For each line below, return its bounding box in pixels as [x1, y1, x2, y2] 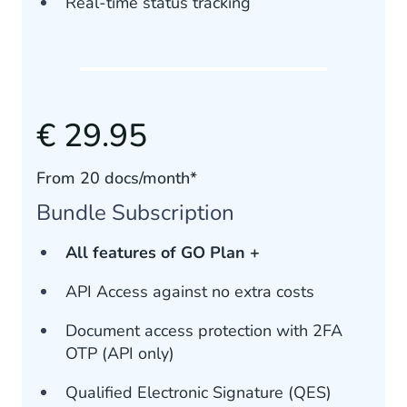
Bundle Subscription [36, 198, 234, 228]
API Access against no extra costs [65, 281, 314, 303]
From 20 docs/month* [36, 167, 197, 190]
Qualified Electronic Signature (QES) [65, 382, 332, 404]
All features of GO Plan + [65, 242, 260, 264]
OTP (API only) [65, 342, 174, 365]
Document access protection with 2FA [65, 320, 342, 342]
